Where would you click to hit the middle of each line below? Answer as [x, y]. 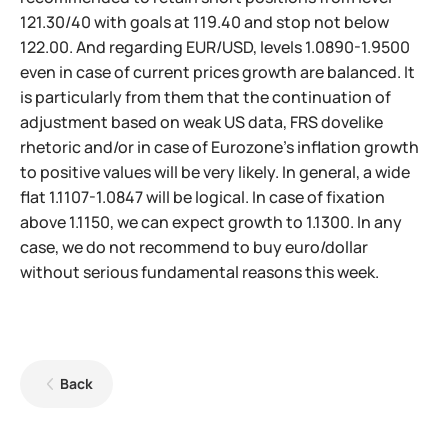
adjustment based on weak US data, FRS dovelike [201, 122]
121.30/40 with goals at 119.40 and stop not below [204, 22]
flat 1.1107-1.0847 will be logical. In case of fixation [202, 197]
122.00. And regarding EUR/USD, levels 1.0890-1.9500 [215, 47]
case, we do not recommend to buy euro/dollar [194, 247]
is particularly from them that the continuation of [205, 97]
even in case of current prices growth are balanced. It [217, 72]
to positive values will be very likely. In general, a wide [215, 172]
